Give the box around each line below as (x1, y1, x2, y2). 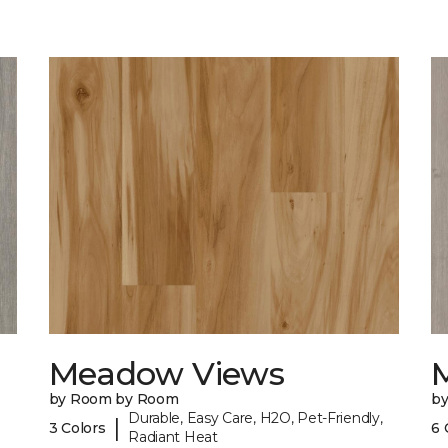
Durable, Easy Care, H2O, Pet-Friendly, (128, 409, 383, 428)
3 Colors (48, 418, 106, 437)
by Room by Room (48, 390, 179, 409)
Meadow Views (48, 354, 284, 394)
